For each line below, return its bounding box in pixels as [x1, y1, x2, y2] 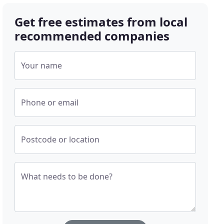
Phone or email [21, 97, 79, 108]
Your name [21, 60, 62, 71]
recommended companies [14, 27, 170, 44]
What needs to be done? [21, 171, 113, 182]
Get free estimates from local [14, 13, 188, 30]
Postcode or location [21, 134, 100, 145]
